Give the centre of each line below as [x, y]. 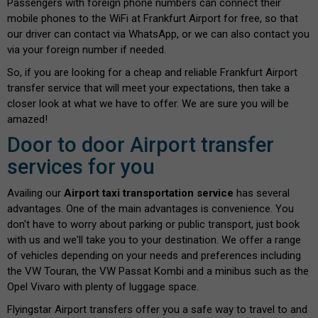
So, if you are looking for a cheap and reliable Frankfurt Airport [152, 72]
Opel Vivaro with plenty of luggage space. [103, 286]
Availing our [35, 193]
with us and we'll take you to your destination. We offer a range [154, 240]
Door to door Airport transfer [141, 144]
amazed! [27, 119]
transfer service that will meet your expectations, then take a [148, 88]
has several [262, 193]
